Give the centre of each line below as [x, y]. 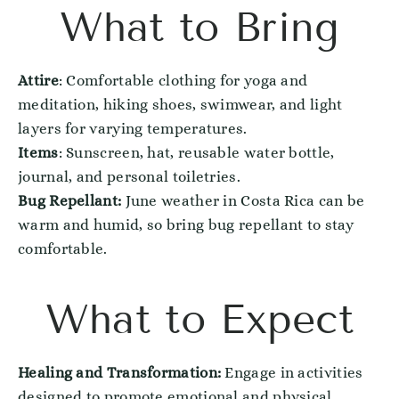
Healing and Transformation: [122, 373]
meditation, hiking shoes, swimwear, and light [180, 105]
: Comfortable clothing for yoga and [183, 81]
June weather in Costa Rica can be [243, 201]
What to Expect [199, 319]
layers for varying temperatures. [133, 129]
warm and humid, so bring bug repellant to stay [186, 225]
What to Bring [199, 27]
